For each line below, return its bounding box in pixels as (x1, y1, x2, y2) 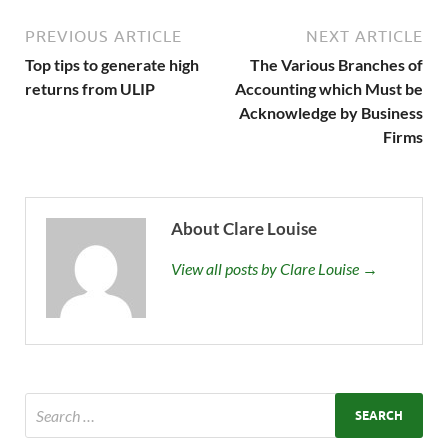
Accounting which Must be (235, 79, 423, 99)
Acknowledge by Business (239, 103, 423, 123)
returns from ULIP (25, 79, 155, 99)
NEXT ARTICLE (306, 27, 423, 46)
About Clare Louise (171, 218, 317, 240)
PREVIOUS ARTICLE (25, 27, 182, 46)
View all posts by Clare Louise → (171, 259, 378, 279)
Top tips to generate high (25, 55, 199, 75)
